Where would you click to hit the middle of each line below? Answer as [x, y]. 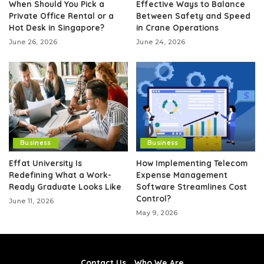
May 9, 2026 [157, 212]
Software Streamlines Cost [192, 186]
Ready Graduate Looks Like [65, 186]
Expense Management [182, 174]
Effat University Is [45, 163]
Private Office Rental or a [61, 16]
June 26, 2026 [33, 42]
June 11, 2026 [32, 201]
